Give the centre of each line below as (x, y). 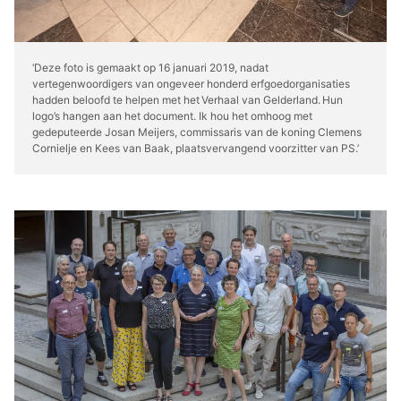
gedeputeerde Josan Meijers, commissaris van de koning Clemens (197, 132)
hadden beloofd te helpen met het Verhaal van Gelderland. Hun (188, 100)
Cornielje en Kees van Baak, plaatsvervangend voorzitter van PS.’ (196, 149)
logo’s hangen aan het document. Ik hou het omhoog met (172, 116)
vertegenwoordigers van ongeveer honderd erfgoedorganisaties (191, 84)
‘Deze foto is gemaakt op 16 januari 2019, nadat (150, 68)
